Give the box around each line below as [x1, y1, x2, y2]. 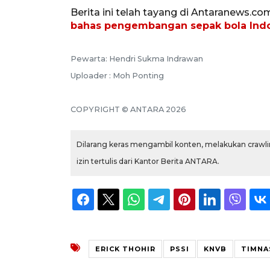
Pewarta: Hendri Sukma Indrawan [71, 54, 203, 64]
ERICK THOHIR [95, 245, 155, 254]
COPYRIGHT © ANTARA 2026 [71, 105, 186, 115]
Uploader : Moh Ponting [71, 71, 164, 81]
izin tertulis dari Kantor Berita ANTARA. [77, 157, 219, 166]
